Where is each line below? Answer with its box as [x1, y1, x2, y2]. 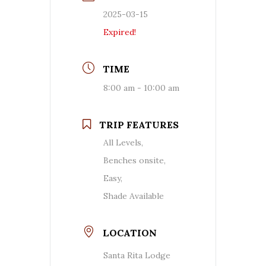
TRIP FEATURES [99, 118, 179, 131]
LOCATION [103, 226, 157, 239]
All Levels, [103, 137, 143, 148]
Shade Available [103, 190, 164, 201]
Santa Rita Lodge [103, 249, 170, 261]
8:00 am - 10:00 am [103, 82, 179, 93]
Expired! [103, 26, 136, 37]
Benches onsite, [103, 154, 166, 166]
